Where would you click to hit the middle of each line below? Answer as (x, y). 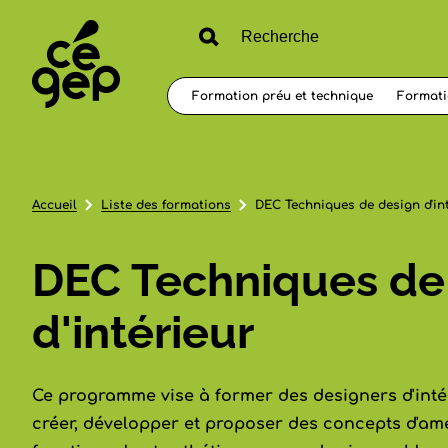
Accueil (54, 205)
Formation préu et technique (282, 95)
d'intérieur (143, 332)
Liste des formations (166, 205)
